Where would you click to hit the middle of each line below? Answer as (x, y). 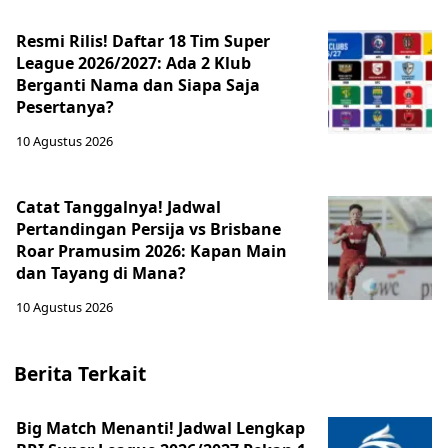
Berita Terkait (80, 373)
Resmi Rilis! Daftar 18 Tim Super (143, 41)
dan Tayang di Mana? (101, 273)
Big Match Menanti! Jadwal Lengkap (160, 428)
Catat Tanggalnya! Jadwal (118, 207)
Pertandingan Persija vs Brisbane (148, 229)
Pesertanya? (65, 107)
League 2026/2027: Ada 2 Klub (133, 63)
